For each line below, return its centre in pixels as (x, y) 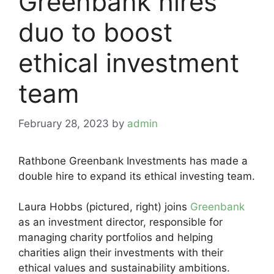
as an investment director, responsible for (120, 222)
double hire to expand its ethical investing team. (137, 176)
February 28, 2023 (64, 123)
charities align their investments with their (121, 253)
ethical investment (129, 63)
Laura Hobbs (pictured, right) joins (104, 207)
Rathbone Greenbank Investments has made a (133, 161)
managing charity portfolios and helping (116, 237)
